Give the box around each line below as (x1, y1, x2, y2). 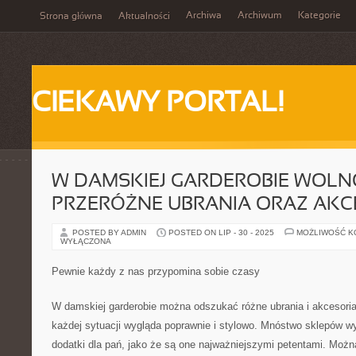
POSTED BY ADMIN (72, 228, 149, 237)
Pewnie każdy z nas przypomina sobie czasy (52, 265, 260, 277)
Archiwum (238, 11, 282, 21)
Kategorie (298, 11, 341, 21)
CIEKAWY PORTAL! (32, 91, 284, 118)
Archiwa (186, 11, 222, 21)
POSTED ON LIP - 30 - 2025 (168, 228, 274, 237)
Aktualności (118, 12, 170, 21)
